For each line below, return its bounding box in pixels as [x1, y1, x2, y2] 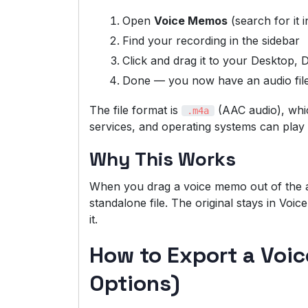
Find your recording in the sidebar [122, 34, 300, 48]
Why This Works [89, 146, 236, 172]
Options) [89, 269, 180, 298]
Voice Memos [154, 14, 228, 28]
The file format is [89, 103, 181, 118]
